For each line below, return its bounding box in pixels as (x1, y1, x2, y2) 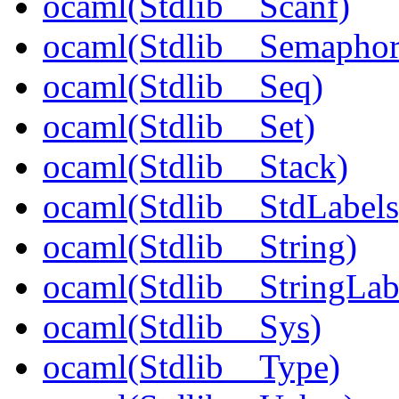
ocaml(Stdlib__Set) (43, 107, 315, 146)
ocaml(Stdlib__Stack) (43, 147, 348, 186)
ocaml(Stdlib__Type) (43, 347, 340, 387)
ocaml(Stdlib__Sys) (43, 307, 322, 346)
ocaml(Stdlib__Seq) (43, 67, 323, 106)
